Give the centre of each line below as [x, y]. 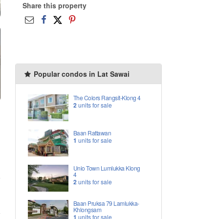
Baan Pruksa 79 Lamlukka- [106, 203]
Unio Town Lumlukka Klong [107, 168]
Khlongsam [87, 210]
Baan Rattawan [92, 133]
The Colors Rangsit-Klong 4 [107, 98]
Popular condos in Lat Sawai [81, 74]
